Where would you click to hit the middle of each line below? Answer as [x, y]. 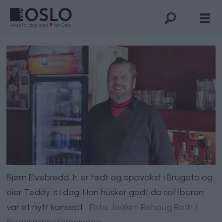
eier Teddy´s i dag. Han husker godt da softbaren [105, 192]
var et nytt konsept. [46, 207]
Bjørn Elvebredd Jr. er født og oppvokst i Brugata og [110, 177]
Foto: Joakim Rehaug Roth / [143, 207]
